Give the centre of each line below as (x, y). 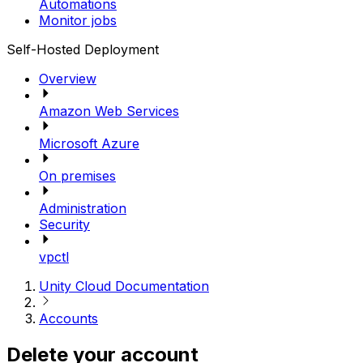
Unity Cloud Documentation (124, 286)
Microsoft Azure (89, 143)
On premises (77, 175)
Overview (68, 78)
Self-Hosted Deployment (83, 49)
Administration (83, 208)
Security (64, 224)
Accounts (68, 318)
